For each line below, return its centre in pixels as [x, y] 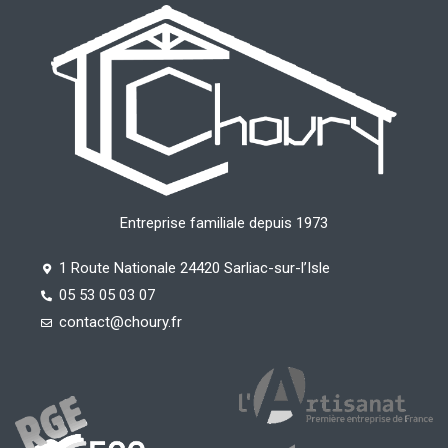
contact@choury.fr [120, 322]
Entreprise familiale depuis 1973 [224, 223]
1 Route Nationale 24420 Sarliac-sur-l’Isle [194, 268]
